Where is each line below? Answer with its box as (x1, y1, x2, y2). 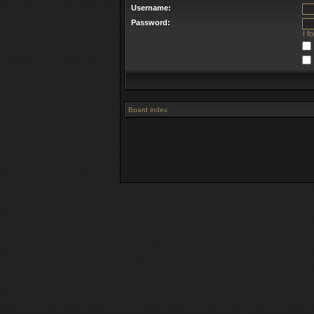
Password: (131, 18, 170, 27)
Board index (128, 106, 168, 114)
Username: (131, 4, 171, 12)
